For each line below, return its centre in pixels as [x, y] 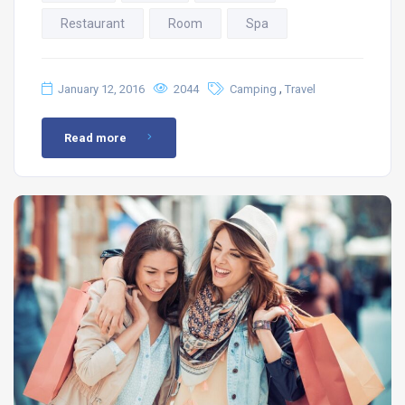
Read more [95, 137]
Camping [253, 89]
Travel [300, 89]
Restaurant [93, 23]
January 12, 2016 [101, 89]
